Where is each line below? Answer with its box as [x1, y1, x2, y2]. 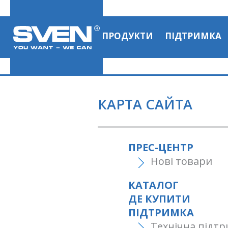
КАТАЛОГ [128, 178, 179, 192]
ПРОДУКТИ [102, 30, 153, 42]
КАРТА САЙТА [98, 95, 192, 113]
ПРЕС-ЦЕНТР [128, 140, 193, 154]
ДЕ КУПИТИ [128, 191, 190, 206]
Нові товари [151, 154, 212, 168]
